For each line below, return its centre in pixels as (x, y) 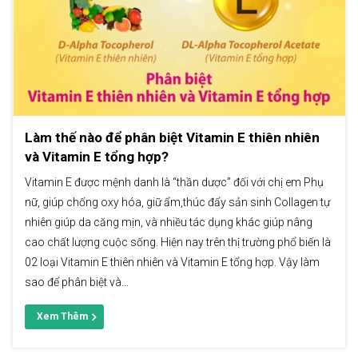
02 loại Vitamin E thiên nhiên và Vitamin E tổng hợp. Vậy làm (172, 262)
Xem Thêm (62, 316)
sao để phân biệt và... (77, 282)
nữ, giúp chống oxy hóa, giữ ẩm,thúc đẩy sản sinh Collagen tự (177, 202)
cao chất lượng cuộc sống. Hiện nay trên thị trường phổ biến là (178, 242)
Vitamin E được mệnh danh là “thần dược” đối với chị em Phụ (174, 182)
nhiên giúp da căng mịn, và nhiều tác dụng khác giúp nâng (169, 222)
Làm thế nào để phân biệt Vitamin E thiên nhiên (172, 137)
